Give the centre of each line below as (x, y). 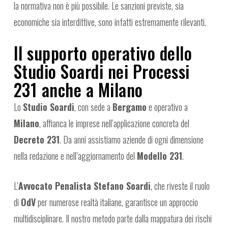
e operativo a (167, 107)
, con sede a (93, 107)
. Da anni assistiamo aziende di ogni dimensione (131, 140)
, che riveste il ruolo (180, 186)
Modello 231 (159, 156)
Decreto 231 (36, 140)
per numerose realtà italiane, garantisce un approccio (117, 202)
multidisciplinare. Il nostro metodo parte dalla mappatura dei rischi (112, 219)
